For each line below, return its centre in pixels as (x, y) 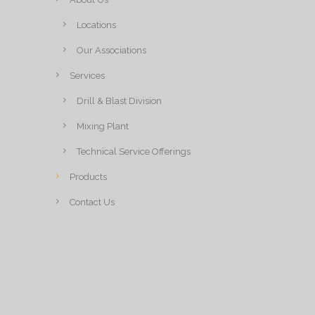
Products (88, 176)
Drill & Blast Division (119, 101)
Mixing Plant (103, 126)
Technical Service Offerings (134, 151)
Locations (96, 25)
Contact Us (92, 202)
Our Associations (111, 50)
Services (87, 75)
